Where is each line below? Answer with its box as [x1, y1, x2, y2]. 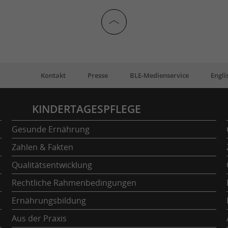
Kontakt [41, 70, 67, 80]
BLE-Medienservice [130, 70, 190, 80]
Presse [88, 70, 109, 80]
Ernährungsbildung [12, 194, 87, 206]
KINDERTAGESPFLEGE [32, 101, 141, 116]
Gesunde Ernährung [12, 123, 90, 135]
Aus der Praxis [12, 212, 67, 224]
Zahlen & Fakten [12, 141, 74, 153]
